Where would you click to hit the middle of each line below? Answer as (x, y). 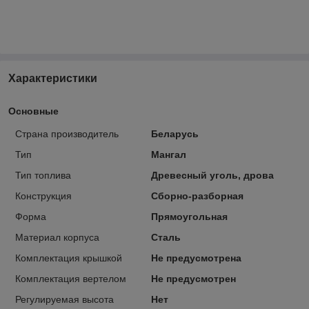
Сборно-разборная (197, 196)
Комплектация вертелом (71, 278)
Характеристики (53, 78)
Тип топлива (43, 175)
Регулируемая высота (64, 299)
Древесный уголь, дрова (212, 175)
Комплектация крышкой (69, 258)
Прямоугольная (189, 216)
